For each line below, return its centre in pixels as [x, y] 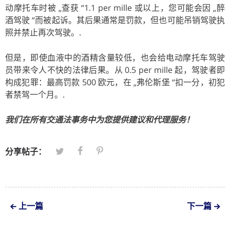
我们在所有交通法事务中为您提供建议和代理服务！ [100, 119]
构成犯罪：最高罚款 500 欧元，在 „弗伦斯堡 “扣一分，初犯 [115, 82]
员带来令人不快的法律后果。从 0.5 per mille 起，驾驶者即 [115, 70]
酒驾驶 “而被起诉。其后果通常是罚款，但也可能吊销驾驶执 [115, 20]
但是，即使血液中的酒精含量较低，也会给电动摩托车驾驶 [115, 57]
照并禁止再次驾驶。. [43, 32]
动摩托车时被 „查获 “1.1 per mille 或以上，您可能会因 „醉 [115, 7]
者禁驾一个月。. [35, 94]
